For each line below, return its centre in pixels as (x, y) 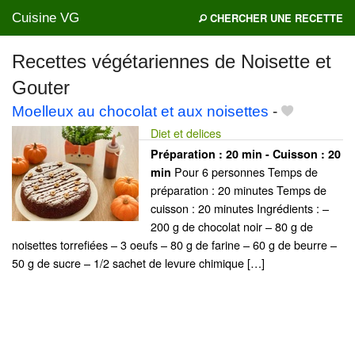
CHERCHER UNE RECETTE (275, 18)
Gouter (41, 88)
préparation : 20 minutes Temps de (239, 190)
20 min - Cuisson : (277, 154)
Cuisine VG (46, 18)
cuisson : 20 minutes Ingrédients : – (240, 208)
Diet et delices (186, 133)
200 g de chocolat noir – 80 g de (232, 227)
